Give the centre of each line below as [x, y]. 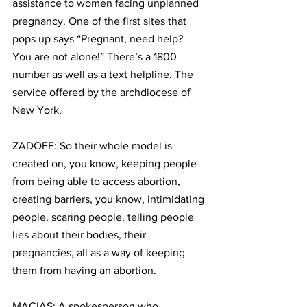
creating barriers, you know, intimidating [110, 199]
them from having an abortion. [84, 270]
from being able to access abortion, [98, 181]
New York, [38, 110]
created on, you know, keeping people [106, 163]
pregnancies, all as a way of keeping [100, 253]
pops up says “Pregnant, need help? [99, 39]
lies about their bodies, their [81, 235]
